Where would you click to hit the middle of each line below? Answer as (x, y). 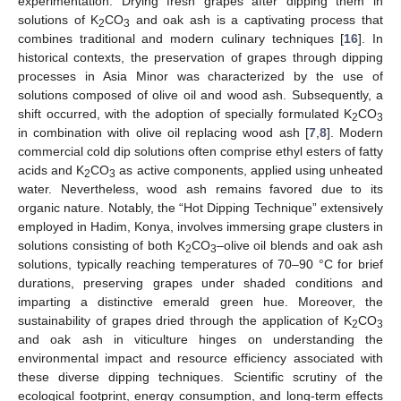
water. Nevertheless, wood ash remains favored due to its (200, 188)
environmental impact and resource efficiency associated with (200, 358)
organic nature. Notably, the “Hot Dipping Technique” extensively (200, 207)
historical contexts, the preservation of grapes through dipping (200, 57)
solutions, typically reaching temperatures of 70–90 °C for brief (200, 264)
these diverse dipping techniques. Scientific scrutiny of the (200, 376)
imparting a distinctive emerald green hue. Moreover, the (200, 301)
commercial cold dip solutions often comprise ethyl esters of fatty (200, 151)
